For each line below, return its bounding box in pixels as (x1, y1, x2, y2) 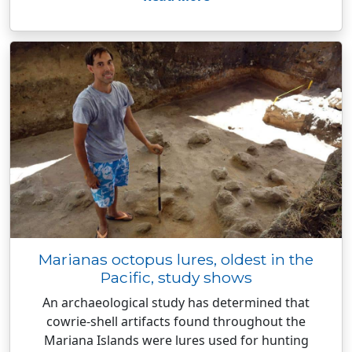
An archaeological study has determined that (42, 294, 310, 311)
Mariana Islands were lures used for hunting (43, 332, 309, 349)
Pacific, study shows (100, 268, 252, 287)
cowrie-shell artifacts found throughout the (46, 313, 306, 330)
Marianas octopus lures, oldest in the (38, 250, 313, 269)
